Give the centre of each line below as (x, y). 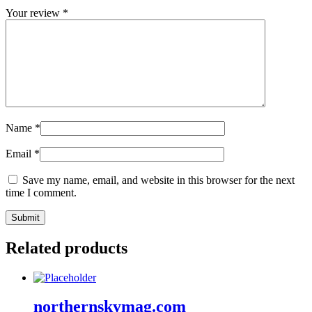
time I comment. (41, 192)
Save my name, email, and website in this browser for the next (158, 180)
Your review (34, 13)
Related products (67, 248)
